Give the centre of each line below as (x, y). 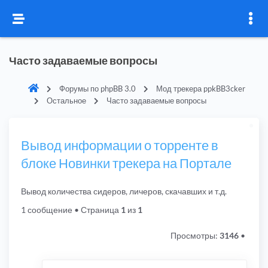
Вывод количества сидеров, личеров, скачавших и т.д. (124, 191)
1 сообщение (47, 210)
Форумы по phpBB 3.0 (98, 89)
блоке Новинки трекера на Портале (126, 163)
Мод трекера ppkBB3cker (201, 89)
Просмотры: (195, 236)
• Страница (97, 210)
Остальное (66, 100)
